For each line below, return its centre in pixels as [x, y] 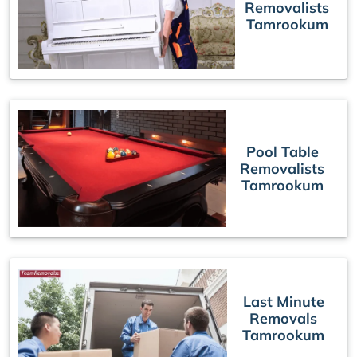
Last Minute [283, 301]
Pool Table [282, 152]
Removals [284, 318]
